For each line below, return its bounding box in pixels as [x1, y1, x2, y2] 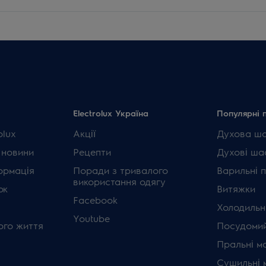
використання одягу [73, 175, 166, 188]
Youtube [73, 212, 110, 224]
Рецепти [73, 145, 112, 158]
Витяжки [216, 182, 255, 195]
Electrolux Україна [73, 107, 149, 118]
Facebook [73, 194, 118, 206]
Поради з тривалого [73, 164, 169, 176]
